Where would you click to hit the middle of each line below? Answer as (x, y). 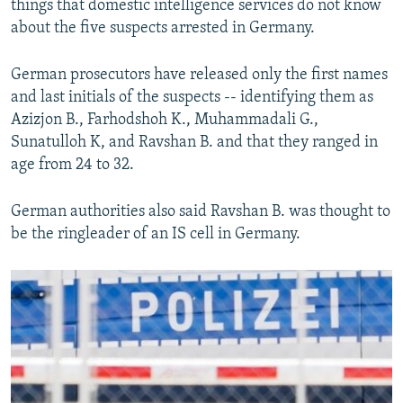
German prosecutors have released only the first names (199, 76)
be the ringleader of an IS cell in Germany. (156, 235)
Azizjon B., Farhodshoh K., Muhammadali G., (165, 121)
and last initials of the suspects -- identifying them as (192, 98)
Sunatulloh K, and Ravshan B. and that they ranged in (194, 143)
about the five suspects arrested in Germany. (163, 29)
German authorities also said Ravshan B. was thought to (201, 212)
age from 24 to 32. (72, 166)
